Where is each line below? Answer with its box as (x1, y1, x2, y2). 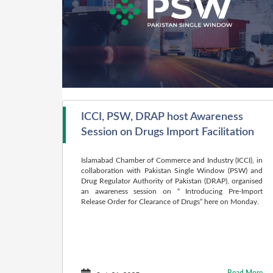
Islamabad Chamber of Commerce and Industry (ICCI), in (81, 157, 263, 164)
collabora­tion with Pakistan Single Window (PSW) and (81, 167, 263, 174)
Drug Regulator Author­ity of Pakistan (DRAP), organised (81, 177, 263, 185)
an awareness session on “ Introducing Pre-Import (81, 188, 263, 195)
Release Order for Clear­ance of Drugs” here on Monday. (81, 198, 259, 205)
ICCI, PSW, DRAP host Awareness (81, 112, 243, 122)
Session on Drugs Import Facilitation (81, 127, 254, 138)
